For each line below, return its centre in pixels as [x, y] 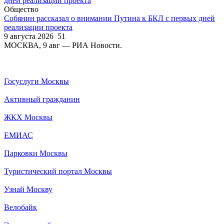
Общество [21, 9]
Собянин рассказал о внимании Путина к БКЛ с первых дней [109, 18]
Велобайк [20, 207]
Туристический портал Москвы [58, 171]
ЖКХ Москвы [28, 117]
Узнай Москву [28, 189]
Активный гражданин [42, 99]
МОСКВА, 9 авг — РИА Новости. [63, 45]
